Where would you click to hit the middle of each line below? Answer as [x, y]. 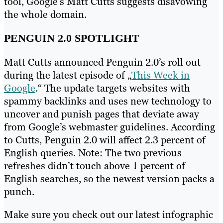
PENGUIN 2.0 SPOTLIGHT [72, 38]
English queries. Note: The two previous [93, 153]
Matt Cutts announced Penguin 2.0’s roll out [102, 62]
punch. [19, 191]
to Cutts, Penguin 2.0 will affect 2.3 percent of [105, 140]
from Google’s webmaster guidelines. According [110, 127]
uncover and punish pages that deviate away [102, 114]
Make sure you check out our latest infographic [109, 214]
